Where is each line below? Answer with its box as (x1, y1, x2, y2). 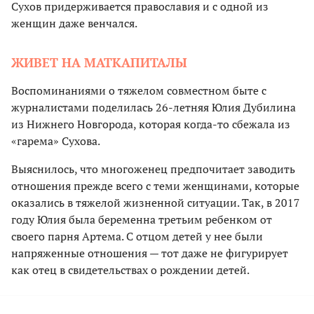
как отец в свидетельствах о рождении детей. (11, 262, 250, 278)
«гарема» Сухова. (11, 133, 100, 149)
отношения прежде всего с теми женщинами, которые (11, 178, 299, 194)
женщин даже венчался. (11, 15, 137, 32)
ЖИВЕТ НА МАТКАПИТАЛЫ (11, 54, 187, 71)
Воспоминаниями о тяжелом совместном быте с (11, 83, 266, 99)
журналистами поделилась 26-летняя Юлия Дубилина (11, 100, 296, 116)
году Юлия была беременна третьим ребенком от (11, 212, 272, 228)
